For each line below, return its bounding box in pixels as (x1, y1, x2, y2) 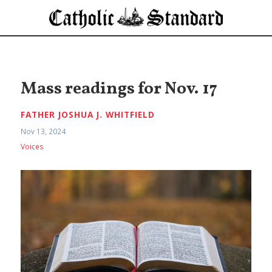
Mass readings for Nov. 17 (21, 78, 218, 101)
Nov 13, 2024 (21, 126, 66, 137)
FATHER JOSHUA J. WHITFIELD (21, 109, 155, 121)
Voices (21, 141, 44, 152)
